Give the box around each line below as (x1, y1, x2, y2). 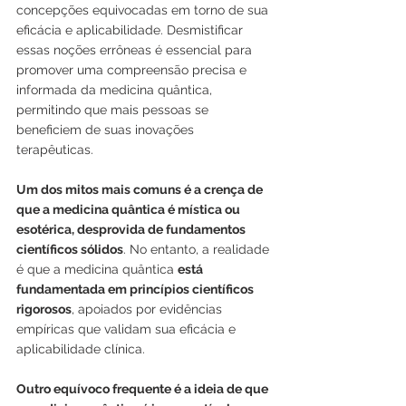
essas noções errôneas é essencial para (16, 42, 256, 57)
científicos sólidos (16, 241, 123, 256)
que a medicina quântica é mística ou (16, 201, 243, 217)
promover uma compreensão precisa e (16, 62, 250, 77)
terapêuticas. (16, 141, 93, 157)
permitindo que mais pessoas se (16, 101, 212, 117)
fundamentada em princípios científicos (16, 281, 256, 296)
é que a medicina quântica (16, 261, 178, 276)
